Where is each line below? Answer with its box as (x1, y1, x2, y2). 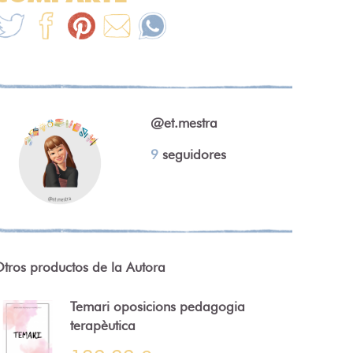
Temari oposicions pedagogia (69, 298, 245, 314)
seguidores (158, 146, 226, 162)
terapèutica (69, 317, 136, 333)
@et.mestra (150, 114, 217, 131)
